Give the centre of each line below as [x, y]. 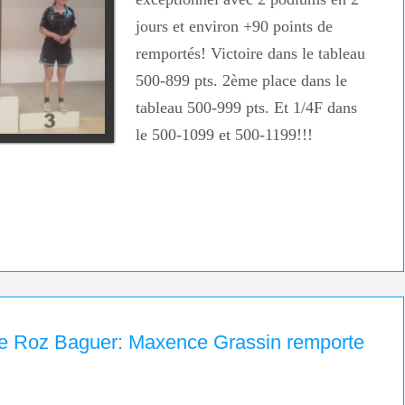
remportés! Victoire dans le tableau [250, 54]
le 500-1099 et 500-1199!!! [224, 135]
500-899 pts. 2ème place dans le [241, 81]
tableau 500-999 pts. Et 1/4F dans [246, 108]
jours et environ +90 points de [234, 27]
